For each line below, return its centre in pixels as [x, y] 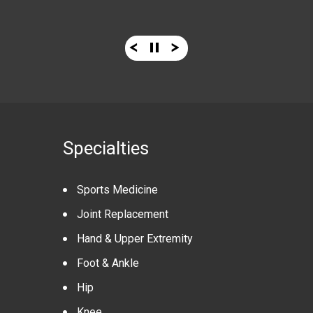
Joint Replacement [123, 214]
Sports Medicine [117, 190]
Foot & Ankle [108, 263]
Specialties [106, 148]
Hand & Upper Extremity [135, 239]
